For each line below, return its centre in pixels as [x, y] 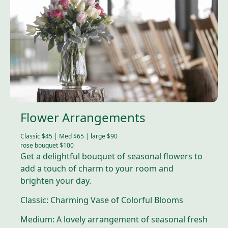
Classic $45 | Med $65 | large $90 [69, 136]
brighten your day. [56, 181]
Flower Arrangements [83, 118]
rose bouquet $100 [47, 146]
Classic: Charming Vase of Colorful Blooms [102, 200]
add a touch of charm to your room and [97, 169]
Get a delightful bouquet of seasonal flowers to [111, 156]
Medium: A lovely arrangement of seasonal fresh [114, 220]
